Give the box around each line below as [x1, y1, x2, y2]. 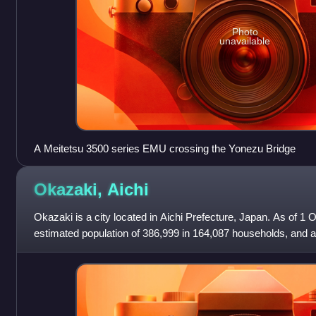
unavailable [219, 35, 271, 47]
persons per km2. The [33, 243, 135, 255]
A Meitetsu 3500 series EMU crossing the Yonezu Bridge [33, 142, 296, 154]
